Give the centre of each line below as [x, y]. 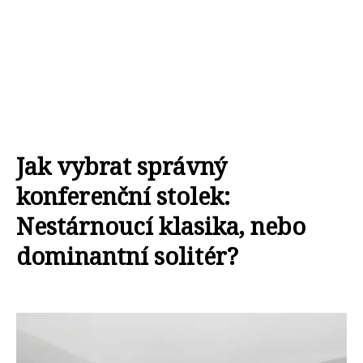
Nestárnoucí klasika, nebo [161, 226]
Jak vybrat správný [122, 166]
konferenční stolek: [123, 196]
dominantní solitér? [127, 256]
